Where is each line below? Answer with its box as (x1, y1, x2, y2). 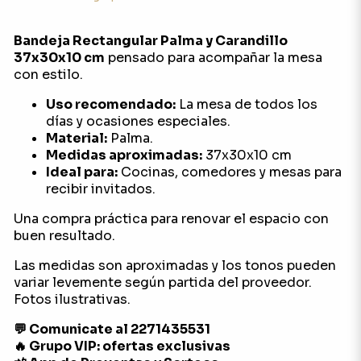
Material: (45, 130, 107, 147)
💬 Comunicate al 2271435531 (13, 321, 210, 338)
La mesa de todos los (175, 96, 317, 113)
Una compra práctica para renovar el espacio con (13, 210, 329, 227)
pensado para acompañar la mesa (104, 49, 322, 66)
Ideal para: (45, 164, 118, 180)
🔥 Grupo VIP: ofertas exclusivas (13, 338, 230, 355)
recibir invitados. (45, 180, 156, 197)
